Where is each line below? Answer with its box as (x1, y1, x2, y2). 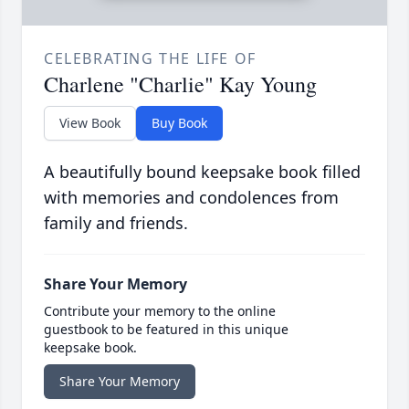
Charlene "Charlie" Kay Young (44, 69, 317, 100)
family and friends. (44, 212, 188, 235)
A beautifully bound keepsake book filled (44, 161, 361, 184)
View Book (59, 114, 121, 132)
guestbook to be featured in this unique (44, 320, 288, 339)
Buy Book (152, 114, 207, 132)
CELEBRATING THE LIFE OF (44, 48, 257, 69)
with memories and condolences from (44, 186, 339, 209)
